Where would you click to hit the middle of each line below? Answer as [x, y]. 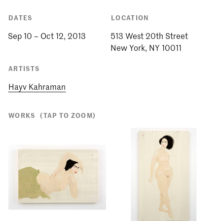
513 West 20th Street [149, 35]
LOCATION [130, 17]
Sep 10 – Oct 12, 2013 [47, 35]
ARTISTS [24, 68]
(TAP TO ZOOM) [68, 115]
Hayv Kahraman [37, 86]
